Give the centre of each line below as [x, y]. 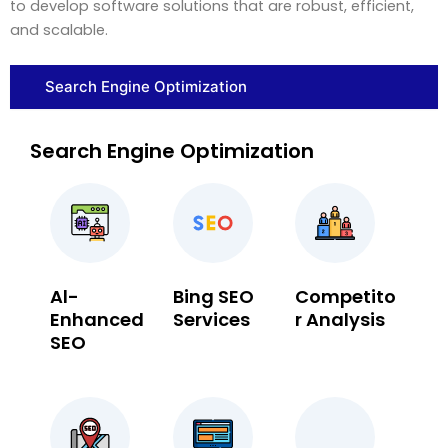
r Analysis [340, 319]
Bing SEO [213, 296]
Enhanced [97, 319]
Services [211, 319]
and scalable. [59, 29]
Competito [346, 296]
